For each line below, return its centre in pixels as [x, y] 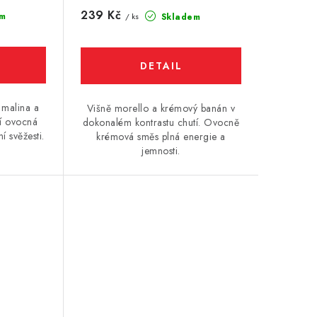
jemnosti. [161, 150]
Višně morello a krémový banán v [161, 108]
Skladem [179, 17]
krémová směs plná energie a [161, 136]
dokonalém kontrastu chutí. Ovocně [161, 122]
